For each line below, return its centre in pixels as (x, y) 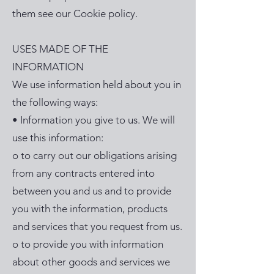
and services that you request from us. (97, 226)
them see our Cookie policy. (76, 13)
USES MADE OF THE (60, 49)
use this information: (59, 138)
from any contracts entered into (83, 173)
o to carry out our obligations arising (94, 155)
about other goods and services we (91, 262)
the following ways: (56, 102)
